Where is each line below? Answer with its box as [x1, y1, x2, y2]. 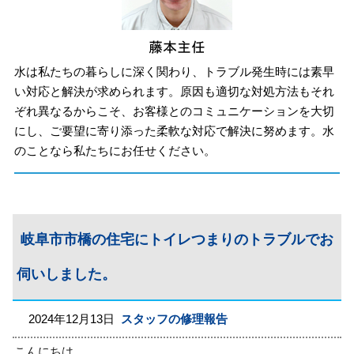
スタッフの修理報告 [121, 312, 228, 326]
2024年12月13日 [28, 312, 122, 326]
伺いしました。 [17, 266, 117, 282]
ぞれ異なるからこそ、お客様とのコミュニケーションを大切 [14, 104, 335, 118]
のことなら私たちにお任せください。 [14, 143, 217, 157]
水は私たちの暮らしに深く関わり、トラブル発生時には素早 [14, 64, 335, 78]
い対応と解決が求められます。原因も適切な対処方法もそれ [14, 84, 335, 98]
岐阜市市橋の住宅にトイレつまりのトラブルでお [21, 232, 334, 247]
